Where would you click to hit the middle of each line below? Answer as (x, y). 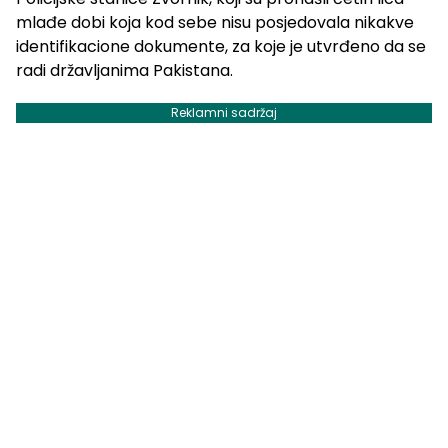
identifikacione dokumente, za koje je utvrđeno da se (221, 47)
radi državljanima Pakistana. (124, 71)
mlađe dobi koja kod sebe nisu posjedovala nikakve (215, 23)
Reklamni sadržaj (224, 113)
